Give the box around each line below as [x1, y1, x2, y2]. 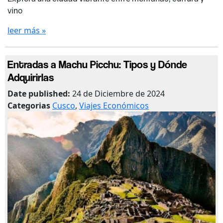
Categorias [7, 100, 52, 111]
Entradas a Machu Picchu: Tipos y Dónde [7, 57, 187, 71]
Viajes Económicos [79, 100, 149, 111]
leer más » [7, 24, 46, 36]
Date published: [7, 88, 72, 99]
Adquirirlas [7, 70, 54, 84]
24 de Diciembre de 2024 [72, 88, 165, 99]
